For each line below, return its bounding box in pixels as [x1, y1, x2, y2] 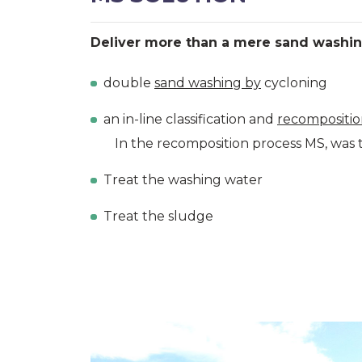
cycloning [261, 75, 327, 91]
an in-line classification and [103, 112, 277, 128]
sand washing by [154, 75, 261, 91]
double [103, 75, 154, 91]
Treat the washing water [103, 172, 263, 188]
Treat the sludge [103, 208, 213, 225]
